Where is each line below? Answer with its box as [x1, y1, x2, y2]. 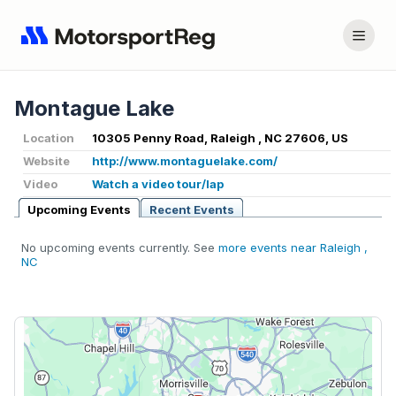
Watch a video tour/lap [92, 177, 224, 192]
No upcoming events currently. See [21, 240, 218, 255]
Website [23, 154, 70, 169]
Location [23, 131, 74, 146]
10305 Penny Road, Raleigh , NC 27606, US [92, 131, 348, 146]
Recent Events [149, 202, 234, 217]
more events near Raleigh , [218, 240, 368, 255]
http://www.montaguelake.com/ [92, 154, 278, 169]
